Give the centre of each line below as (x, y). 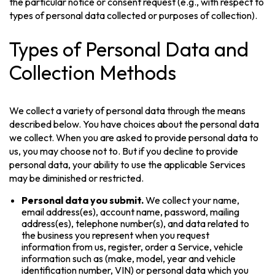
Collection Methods (93, 72)
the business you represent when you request (116, 235)
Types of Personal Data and (129, 49)
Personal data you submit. (83, 200)
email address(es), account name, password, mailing (131, 211)
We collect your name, (192, 200)
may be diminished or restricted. (77, 178)
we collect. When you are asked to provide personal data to (134, 137)
